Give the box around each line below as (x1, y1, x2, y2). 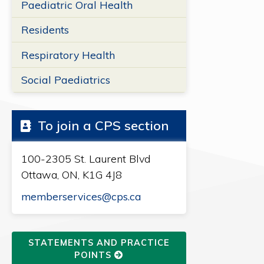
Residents (21, 23, 69, 37)
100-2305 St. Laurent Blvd (21, 152, 150, 166)
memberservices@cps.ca (21, 190, 141, 203)
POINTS (74, 250, 115, 261)
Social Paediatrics (21, 72, 110, 86)
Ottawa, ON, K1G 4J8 (21, 168, 122, 182)
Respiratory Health (21, 48, 115, 61)
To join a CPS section (34, 117, 169, 134)
